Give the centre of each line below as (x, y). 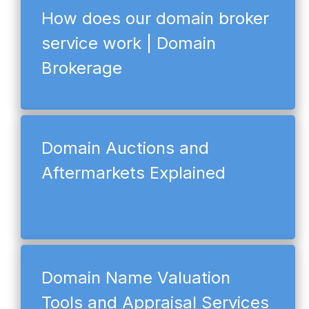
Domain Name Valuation (136, 277)
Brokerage (82, 68)
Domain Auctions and (125, 148)
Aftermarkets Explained (133, 172)
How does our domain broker (155, 18)
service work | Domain (129, 43)
